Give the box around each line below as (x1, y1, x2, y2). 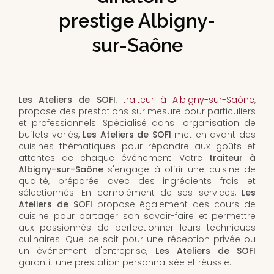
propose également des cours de (92, 198, 256, 211)
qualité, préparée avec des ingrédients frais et (18, 175, 256, 188)
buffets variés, (18, 128, 83, 141)
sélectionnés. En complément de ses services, (18, 187, 242, 199)
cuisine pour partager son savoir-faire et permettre (18, 210, 256, 223)
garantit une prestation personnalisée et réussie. (18, 256, 231, 269)
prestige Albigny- (59, 10, 215, 32)
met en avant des (171, 128, 256, 141)
